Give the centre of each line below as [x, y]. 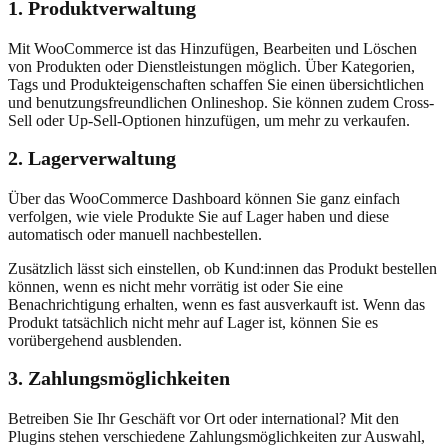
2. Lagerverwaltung [92, 157]
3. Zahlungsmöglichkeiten [119, 377]
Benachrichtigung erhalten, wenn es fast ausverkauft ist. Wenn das [216, 304]
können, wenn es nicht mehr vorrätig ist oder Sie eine [175, 286]
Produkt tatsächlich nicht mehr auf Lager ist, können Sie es [193, 322]
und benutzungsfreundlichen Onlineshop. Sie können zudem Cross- [221, 102]
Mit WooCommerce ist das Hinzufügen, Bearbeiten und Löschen [212, 48]
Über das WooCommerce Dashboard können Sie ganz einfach [204, 198]
